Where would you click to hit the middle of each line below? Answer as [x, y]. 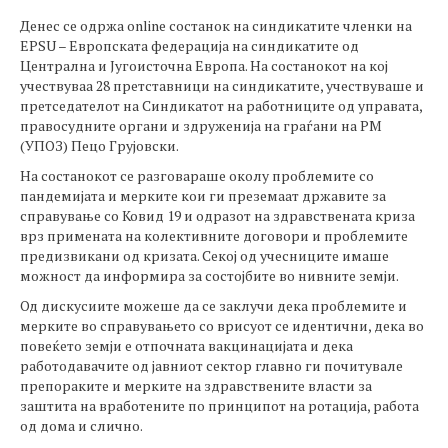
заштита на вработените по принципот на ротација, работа [219, 405]
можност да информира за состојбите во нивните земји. [209, 275]
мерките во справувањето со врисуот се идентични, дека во [222, 325]
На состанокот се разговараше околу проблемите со [197, 175]
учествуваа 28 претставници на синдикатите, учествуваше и [222, 85]
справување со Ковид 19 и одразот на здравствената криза [217, 215]
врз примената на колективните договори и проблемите [214, 235]
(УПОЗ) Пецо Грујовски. [99, 145]
